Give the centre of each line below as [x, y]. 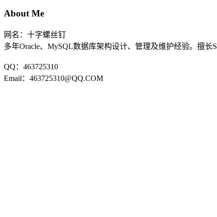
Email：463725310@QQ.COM [54, 78]
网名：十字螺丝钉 [35, 35]
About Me [24, 14]
